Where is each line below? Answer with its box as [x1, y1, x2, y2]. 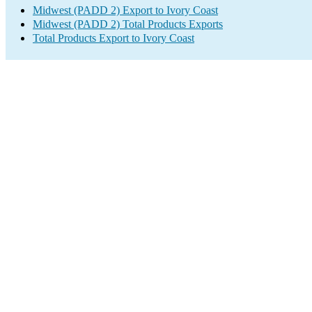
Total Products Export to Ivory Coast [33, 32, 194, 44]
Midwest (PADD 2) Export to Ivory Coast [33, 4, 218, 16]
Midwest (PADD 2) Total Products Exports [33, 18, 223, 30]
